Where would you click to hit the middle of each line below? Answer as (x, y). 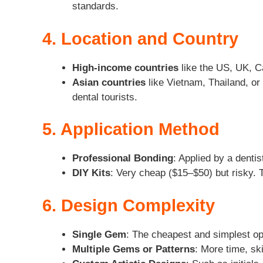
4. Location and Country (140, 38)
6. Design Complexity (129, 205)
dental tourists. (105, 97)
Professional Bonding (123, 159)
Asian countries (109, 82)
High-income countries (125, 68)
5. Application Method (131, 129)
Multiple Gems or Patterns (134, 249)
